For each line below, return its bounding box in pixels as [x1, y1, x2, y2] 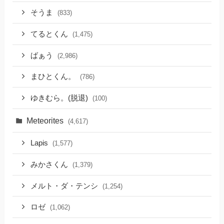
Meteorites [26, 116, 66, 125]
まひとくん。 [30, 72, 78, 81]
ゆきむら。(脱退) [30, 94, 90, 102]
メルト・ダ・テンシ [30, 181, 100, 190]
